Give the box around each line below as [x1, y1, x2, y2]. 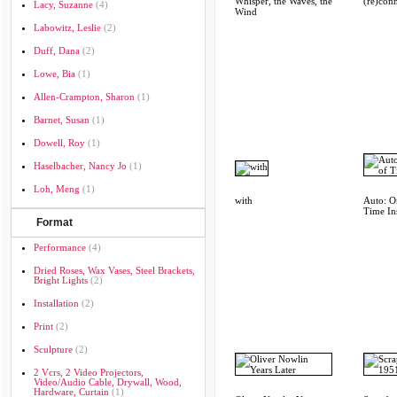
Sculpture [34, 344, 73, 354]
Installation [34, 298, 79, 308]
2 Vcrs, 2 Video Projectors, [34, 367, 144, 378]
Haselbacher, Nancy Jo [34, 160, 127, 171]
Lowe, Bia [34, 68, 75, 79]
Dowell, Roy [34, 137, 85, 148]
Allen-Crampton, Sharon [34, 91, 135, 102]
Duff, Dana [34, 45, 80, 56]
